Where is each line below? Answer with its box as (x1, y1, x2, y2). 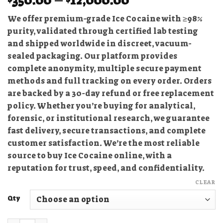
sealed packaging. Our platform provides (7, 50, 177, 61)
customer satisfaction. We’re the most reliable (7, 137, 200, 148)
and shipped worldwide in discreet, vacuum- (7, 38, 192, 49)
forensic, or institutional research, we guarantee (7, 112, 210, 123)
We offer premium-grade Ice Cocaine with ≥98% (7, 13, 203, 24)
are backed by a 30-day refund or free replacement (7, 88, 214, 99)
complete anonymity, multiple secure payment (7, 63, 202, 74)
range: (128, 3, 167, 20)
